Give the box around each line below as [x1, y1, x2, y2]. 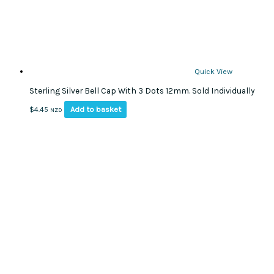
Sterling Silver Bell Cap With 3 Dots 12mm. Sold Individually [29, 86, 254, 96]
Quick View [194, 66, 232, 76]
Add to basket [70, 105, 121, 114]
